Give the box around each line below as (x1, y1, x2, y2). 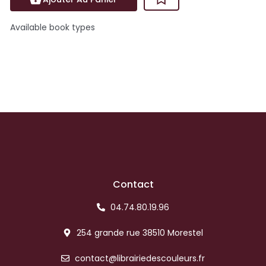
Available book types (10, 21, 95, 34)
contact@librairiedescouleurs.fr (74, 252, 205, 265)
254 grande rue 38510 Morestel (76, 227, 203, 239)
